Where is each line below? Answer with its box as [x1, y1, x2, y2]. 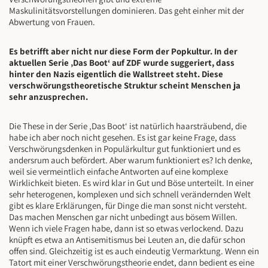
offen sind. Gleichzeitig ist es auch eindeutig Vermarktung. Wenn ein [9, 245, 259, 257]
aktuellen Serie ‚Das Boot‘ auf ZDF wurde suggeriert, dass [9, 57, 234, 69]
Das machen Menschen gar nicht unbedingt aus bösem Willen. [9, 211, 237, 223]
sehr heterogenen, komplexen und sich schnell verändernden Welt [9, 188, 251, 200]
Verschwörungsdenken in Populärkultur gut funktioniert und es [9, 143, 240, 155]
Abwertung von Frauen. [9, 16, 95, 28]
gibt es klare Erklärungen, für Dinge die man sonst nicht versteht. [9, 200, 247, 212]
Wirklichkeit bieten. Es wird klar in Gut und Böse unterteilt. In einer [9, 177, 254, 189]
